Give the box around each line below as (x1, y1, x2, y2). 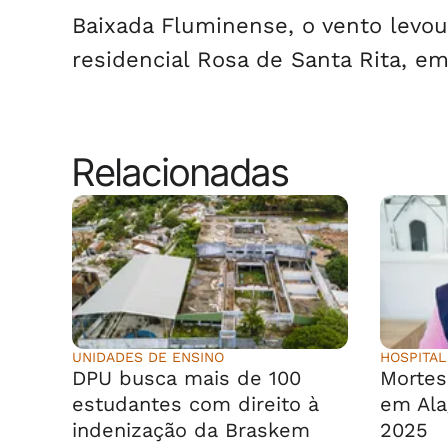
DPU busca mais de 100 (72, 366, 301, 390)
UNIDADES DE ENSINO (72, 349, 224, 365)
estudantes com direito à (72, 392, 319, 416)
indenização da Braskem (72, 418, 310, 442)
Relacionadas (72, 149, 289, 195)
